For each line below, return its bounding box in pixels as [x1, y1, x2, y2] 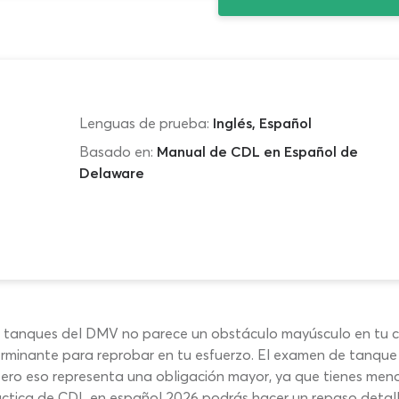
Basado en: [78, 142, 153, 160]
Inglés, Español [212, 114, 312, 132]
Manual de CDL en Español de [156, 142, 358, 160]
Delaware [78, 164, 144, 182]
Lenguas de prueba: [78, 114, 209, 132]
